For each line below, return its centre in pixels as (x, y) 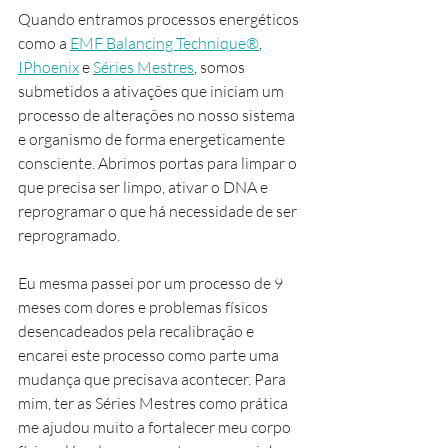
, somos (221, 66)
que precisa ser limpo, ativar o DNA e (144, 186)
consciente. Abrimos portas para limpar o (159, 162)
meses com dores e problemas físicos (144, 306)
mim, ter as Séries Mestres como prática (154, 402)
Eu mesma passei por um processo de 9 (152, 282)
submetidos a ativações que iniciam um (152, 90)
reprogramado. (69, 234)
